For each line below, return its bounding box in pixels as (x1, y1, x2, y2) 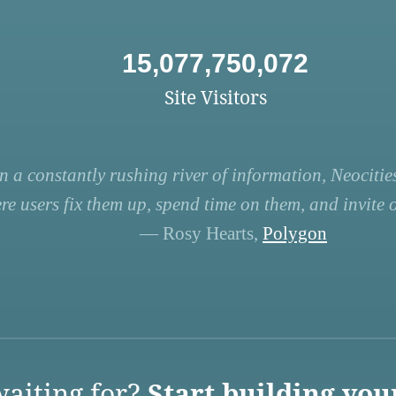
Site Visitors (164, 86, 267, 109)
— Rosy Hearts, (139, 223, 263, 245)
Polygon (262, 223, 327, 245)
